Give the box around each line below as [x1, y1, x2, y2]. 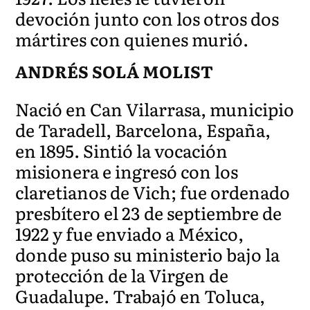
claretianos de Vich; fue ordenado [15, 179, 291, 205]
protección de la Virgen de [15, 262, 229, 288]
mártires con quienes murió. [15, 26, 249, 52]
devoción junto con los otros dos [15, 5, 280, 31]
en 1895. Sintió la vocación [15, 137, 228, 163]
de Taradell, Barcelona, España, [15, 116, 271, 143]
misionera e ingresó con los [15, 158, 239, 184]
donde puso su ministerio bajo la [15, 241, 280, 267]
